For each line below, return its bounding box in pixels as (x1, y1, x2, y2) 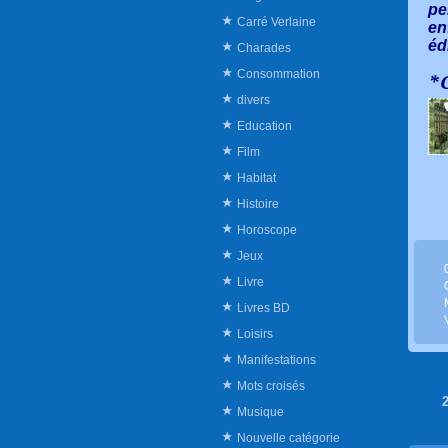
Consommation (237, 67, 320, 80)
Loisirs (237, 327, 273, 340)
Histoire (237, 197, 279, 210)
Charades (237, 41, 291, 54)
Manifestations (237, 353, 316, 366)
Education (237, 119, 292, 132)
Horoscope (237, 223, 297, 236)
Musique (237, 405, 284, 418)
